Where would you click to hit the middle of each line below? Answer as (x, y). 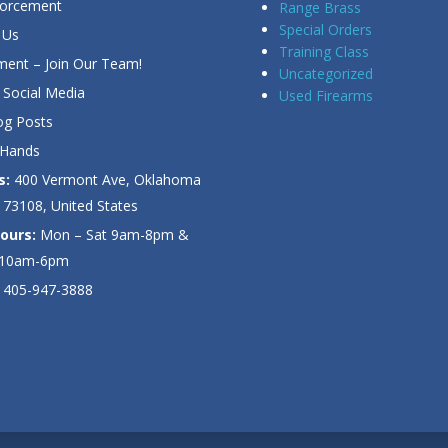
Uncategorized (326, 73)
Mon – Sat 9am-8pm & (112, 234)
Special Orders (325, 29)
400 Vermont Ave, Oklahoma (105, 179)
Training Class (324, 51)
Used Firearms (326, 95)
